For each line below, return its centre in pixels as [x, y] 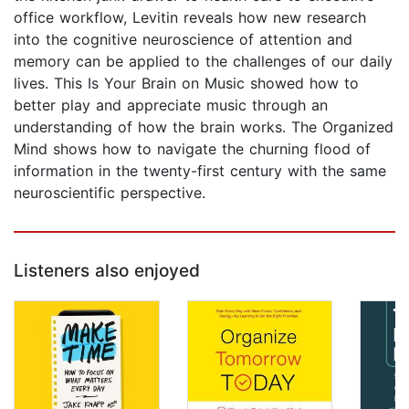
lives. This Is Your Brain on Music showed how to [186, 84]
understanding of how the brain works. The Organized [204, 127]
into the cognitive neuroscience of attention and [183, 40]
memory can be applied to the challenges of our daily [203, 62]
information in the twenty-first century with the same [200, 171]
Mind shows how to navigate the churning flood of [192, 149]
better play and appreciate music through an [171, 105]
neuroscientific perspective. [110, 193]
